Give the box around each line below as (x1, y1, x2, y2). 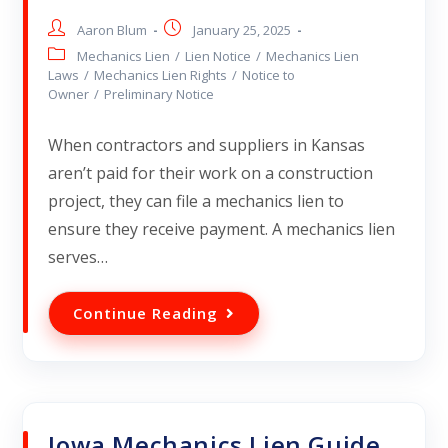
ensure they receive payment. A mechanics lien (48, 218, 396, 241)
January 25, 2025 (193, 21, 292, 40)
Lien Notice (185, 47, 252, 66)
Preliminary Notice (104, 85, 215, 104)
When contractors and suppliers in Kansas (48, 134, 366, 157)
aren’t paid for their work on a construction (48, 162, 374, 185)
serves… (48, 246, 109, 269)
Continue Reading (73, 303, 219, 324)
